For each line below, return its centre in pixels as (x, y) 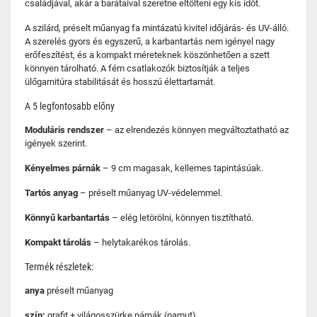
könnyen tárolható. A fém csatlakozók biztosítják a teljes (137, 68)
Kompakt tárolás (58, 242)
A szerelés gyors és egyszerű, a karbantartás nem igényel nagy (150, 41)
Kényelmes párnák (63, 168)
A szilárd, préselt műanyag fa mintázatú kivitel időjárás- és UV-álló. (157, 28)
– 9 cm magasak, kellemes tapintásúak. (182, 168)
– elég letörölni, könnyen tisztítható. (181, 218)
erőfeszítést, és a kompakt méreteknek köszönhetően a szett (147, 55)
